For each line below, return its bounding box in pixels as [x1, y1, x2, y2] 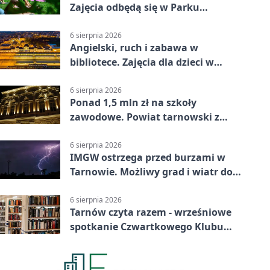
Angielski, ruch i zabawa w [70, 40, 198, 54]
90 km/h [70, 180, 110, 193]
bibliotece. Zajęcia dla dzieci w [70, 55, 214, 69]
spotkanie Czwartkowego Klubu [70, 220, 224, 234]
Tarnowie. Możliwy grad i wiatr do [70, 165, 233, 179]
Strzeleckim [70, 14, 126, 28]
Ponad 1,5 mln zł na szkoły [70, 96, 196, 110]
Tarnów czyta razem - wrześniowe [70, 206, 231, 219]
